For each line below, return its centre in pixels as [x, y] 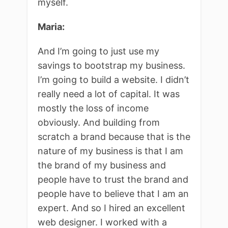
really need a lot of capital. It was [109, 94]
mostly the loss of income [93, 108]
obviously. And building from [99, 122]
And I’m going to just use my [98, 51]
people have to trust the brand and [113, 179]
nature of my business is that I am [110, 151]
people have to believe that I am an [113, 193]
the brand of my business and [102, 165]
